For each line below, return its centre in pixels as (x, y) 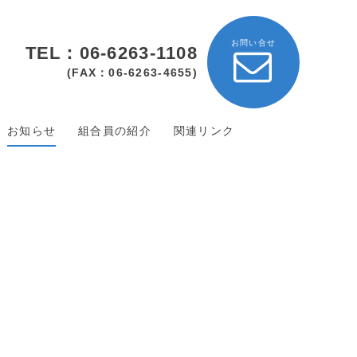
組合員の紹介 (115, 131)
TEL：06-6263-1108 (111, 53)
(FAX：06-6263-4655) (132, 73)
